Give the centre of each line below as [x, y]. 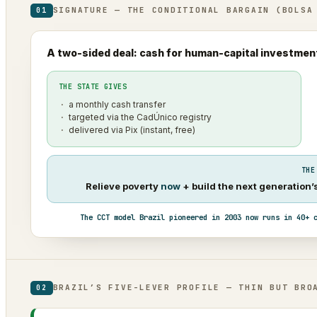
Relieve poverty [123, 186]
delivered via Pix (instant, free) [132, 129]
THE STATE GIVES [93, 86]
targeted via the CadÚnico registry [140, 117]
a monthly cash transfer [117, 104]
